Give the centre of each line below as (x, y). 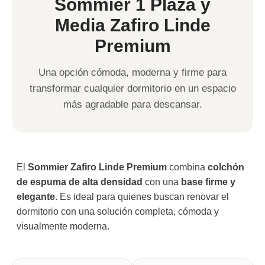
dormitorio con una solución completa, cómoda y (118, 211)
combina (187, 167)
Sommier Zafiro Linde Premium (97, 167)
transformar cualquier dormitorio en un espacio (132, 88)
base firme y (208, 182)
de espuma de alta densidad (80, 182)
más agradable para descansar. (132, 104)
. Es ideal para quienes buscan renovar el (142, 196)
